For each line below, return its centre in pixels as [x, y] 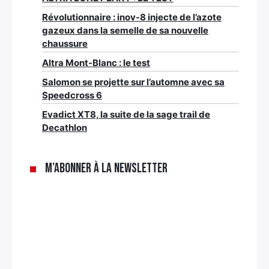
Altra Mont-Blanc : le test [96, 62]
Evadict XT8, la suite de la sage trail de [126, 114]
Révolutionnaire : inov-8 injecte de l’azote [132, 17]
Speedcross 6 [72, 95]
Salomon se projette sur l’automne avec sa [133, 82]
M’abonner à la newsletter [106, 168]
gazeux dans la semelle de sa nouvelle [125, 30]
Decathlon [65, 127]
